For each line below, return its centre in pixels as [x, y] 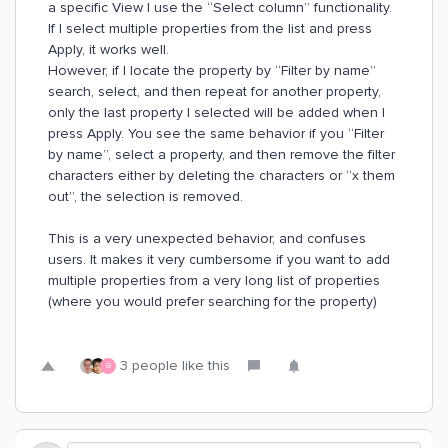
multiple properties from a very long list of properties [214, 280]
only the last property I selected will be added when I [216, 112]
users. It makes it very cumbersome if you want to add [219, 259]
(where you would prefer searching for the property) [212, 301]
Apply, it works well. [108, 49]
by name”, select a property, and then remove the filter [221, 154]
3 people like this [175, 365]
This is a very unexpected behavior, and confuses [207, 238]
